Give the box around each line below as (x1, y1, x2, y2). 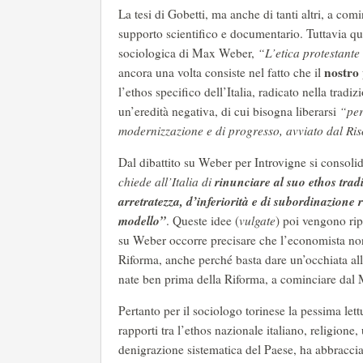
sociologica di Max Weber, (118, 45, 254, 61)
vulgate (239, 212, 275, 228)
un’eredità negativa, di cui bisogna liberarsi (118, 103, 336, 119)
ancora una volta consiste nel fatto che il (118, 64, 321, 80)
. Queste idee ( (166, 212, 239, 228)
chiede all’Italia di (118, 173, 215, 190)
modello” (118, 211, 166, 229)
